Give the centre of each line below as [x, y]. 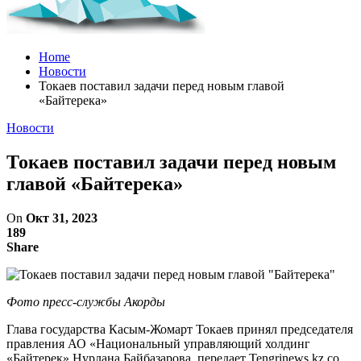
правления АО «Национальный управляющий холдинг [158, 343]
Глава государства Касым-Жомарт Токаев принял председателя [180, 329]
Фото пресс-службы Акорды [86, 301]
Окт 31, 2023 [62, 218]
